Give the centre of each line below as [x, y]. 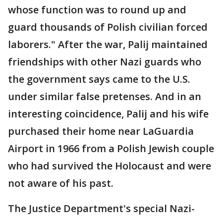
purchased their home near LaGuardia [101, 131]
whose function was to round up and [97, 10]
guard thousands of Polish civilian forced [108, 27]
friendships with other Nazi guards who [105, 62]
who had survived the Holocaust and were [110, 166]
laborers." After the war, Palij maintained [108, 44]
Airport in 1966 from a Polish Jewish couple [111, 148]
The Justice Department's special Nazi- [101, 208]
